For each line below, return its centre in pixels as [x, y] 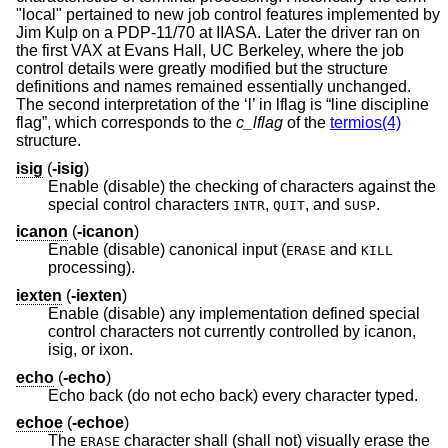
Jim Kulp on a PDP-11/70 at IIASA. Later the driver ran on [218, 33]
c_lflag [259, 123]
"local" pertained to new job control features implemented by [228, 15]
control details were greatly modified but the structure [202, 69]
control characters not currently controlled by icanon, [126, 331]
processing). [91, 268]
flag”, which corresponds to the [126, 123]
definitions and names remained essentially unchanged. [213, 87]
